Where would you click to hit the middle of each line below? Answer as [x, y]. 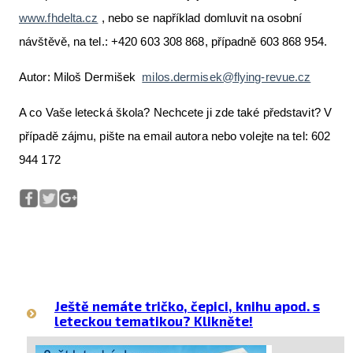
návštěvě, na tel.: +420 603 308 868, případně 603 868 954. [173, 41]
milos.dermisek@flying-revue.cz [227, 76]
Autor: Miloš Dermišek [81, 76]
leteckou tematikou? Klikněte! [154, 320]
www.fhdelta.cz [59, 17]
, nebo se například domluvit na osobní [200, 17]
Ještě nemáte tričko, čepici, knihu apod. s [187, 305]
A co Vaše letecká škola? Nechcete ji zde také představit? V [175, 112]
